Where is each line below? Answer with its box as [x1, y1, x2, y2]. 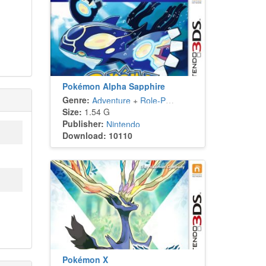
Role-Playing [140, 94, 166, 106]
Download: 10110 [62, 129, 132, 141]
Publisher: [62, 118, 104, 129]
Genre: [62, 94, 90, 106]
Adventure [91, 94, 131, 106]
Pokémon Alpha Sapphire [62, 80, 165, 92]
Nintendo [106, 118, 140, 130]
